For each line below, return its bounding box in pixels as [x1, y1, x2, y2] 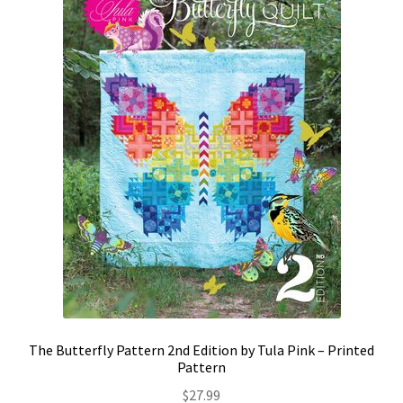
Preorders [20, 100, 82, 119]
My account [20, 52, 90, 71]
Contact [20, 4, 71, 23]
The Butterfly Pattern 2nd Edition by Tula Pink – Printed [29, 341, 374, 360]
